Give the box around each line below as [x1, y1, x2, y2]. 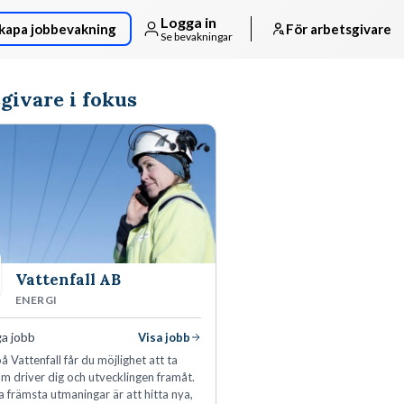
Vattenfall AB [15, 270, 121, 290]
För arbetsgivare [286, 21, 391, 37]
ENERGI [15, 293, 58, 308]
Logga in [161, 14, 216, 32]
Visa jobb [138, 330, 190, 345]
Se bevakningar [161, 29, 233, 43]
